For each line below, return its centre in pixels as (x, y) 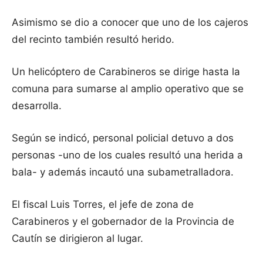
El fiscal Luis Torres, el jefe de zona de (103, 205)
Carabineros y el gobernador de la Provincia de (123, 222)
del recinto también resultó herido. (93, 40)
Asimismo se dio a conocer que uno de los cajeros (130, 23)
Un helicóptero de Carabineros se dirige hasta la (126, 72)
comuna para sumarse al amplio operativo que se (128, 89)
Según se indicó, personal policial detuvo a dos (123, 138)
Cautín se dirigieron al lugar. (77, 239)
